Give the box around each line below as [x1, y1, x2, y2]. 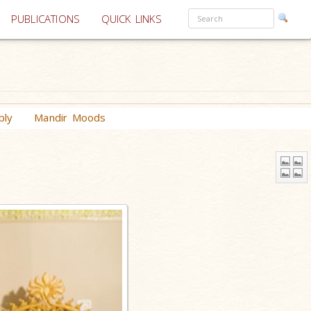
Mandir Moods [34, 110, 106, 124]
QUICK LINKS [101, 12, 162, 26]
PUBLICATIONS [10, 12, 81, 26]
